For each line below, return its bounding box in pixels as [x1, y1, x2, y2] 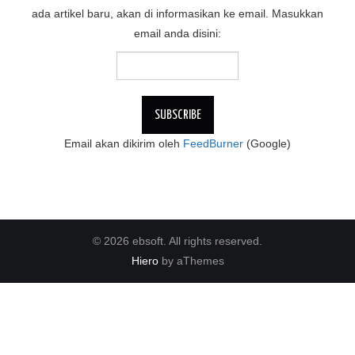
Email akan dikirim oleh [64, 137, 183, 150]
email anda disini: [134, 27, 221, 40]
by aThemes [158, 254, 224, 267]
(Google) [243, 137, 291, 150]
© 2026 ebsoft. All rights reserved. [93, 235, 262, 247]
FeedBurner [183, 137, 243, 150]
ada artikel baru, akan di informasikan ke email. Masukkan [32, 7, 323, 20]
